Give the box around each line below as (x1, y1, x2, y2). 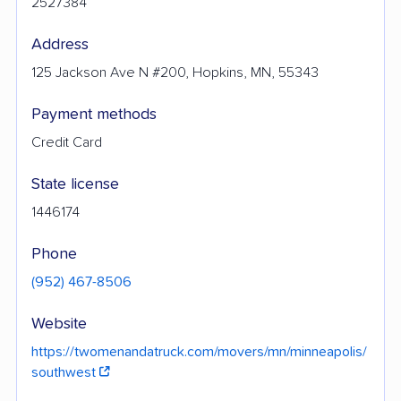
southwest (31, 364, 99, 380)
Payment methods (31, 106, 157, 123)
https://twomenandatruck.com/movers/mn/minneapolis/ (31, 344, 367, 359)
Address (31, 36, 89, 53)
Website (31, 315, 87, 332)
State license (31, 175, 119, 192)
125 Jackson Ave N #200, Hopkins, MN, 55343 (31, 64, 319, 80)
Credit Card (31, 134, 102, 149)
